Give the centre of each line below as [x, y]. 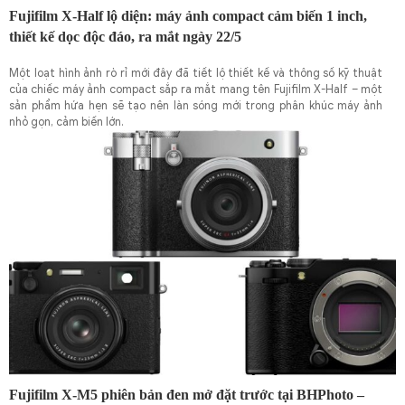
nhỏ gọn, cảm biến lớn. [68, 122]
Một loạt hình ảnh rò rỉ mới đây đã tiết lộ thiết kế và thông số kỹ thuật [196, 73]
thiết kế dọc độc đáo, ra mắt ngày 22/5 [125, 36]
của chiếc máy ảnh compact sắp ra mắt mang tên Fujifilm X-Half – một [196, 89]
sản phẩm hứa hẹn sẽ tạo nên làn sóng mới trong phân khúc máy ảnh [196, 105]
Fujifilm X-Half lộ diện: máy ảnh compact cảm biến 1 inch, [188, 15]
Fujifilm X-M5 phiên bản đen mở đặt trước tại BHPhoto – [187, 394]
